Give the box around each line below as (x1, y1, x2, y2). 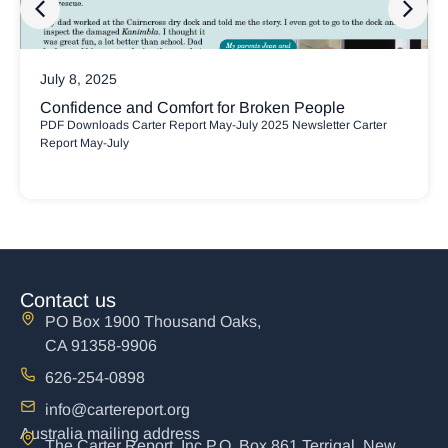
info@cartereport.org (45, 401, 190, 419)
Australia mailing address (20, 425, 200, 443)
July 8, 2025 (40, 71, 117, 88)
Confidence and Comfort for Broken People (40, 99, 345, 117)
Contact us (20, 289, 116, 312)
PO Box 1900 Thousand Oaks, (45, 313, 261, 331)
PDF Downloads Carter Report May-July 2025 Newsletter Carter (40, 118, 387, 133)
